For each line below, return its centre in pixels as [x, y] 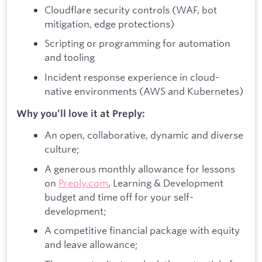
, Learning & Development [166, 182]
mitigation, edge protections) [109, 23]
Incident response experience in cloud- [132, 77]
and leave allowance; [91, 244]
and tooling [70, 57]
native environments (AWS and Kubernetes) [144, 91]
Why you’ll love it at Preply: [81, 113]
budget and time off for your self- [119, 196]
